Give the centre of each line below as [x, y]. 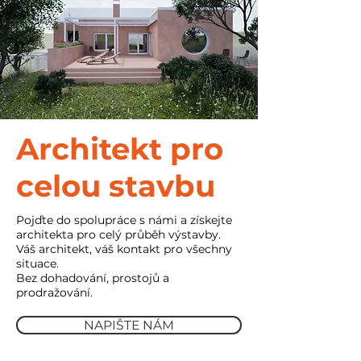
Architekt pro [120, 149]
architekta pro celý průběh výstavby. [118, 234]
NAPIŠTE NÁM [129, 325]
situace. [37, 263]
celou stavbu [116, 186]
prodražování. [54, 293]
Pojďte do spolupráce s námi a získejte [124, 220]
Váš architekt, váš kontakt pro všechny [124, 249]
